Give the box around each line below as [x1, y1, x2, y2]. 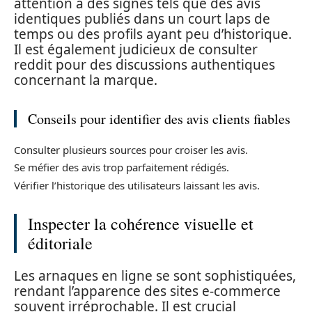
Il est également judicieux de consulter [14, 40, 258, 58]
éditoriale [28, 231, 93, 254]
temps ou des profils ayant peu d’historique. [14, 25, 292, 43]
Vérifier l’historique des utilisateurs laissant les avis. [14, 178, 260, 192]
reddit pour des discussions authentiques [14, 56, 275, 74]
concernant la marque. [14, 71, 157, 89]
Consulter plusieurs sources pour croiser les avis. [14, 142, 248, 157]
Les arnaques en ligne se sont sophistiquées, [14, 267, 296, 285]
